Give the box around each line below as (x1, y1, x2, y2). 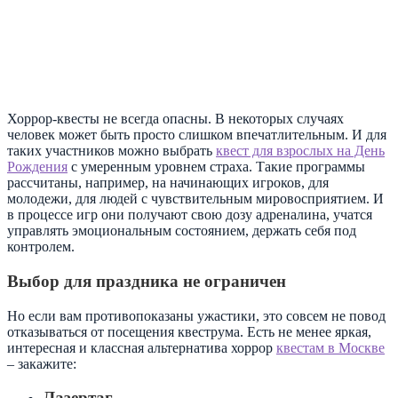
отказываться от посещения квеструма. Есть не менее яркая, (7, 323, 371, 339)
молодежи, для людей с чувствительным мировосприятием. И (7, 191, 384, 207)
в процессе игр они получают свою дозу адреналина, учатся (7, 207, 372, 223)
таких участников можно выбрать (7, 143, 216, 159)
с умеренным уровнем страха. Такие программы (68, 159, 365, 175)
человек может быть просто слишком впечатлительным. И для (7, 127, 386, 143)
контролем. (7, 239, 75, 255)
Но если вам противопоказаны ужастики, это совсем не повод (7, 307, 386, 323)
